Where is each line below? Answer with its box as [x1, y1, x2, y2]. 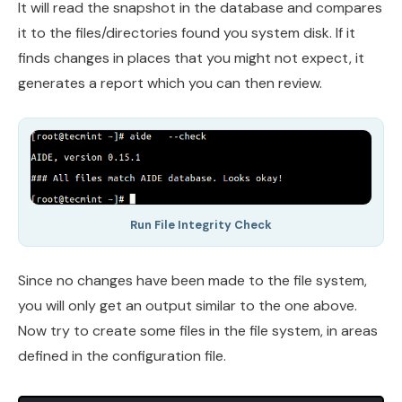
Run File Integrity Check [130, 216, 272, 232]
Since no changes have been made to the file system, [18, 270, 367, 290]
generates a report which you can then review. [18, 74, 322, 93]
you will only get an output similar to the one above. [18, 295, 357, 315]
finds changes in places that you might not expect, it [18, 48, 364, 68]
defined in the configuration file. [18, 345, 226, 365]
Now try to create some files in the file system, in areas [18, 320, 378, 340]
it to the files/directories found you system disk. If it [18, 23, 355, 43]
